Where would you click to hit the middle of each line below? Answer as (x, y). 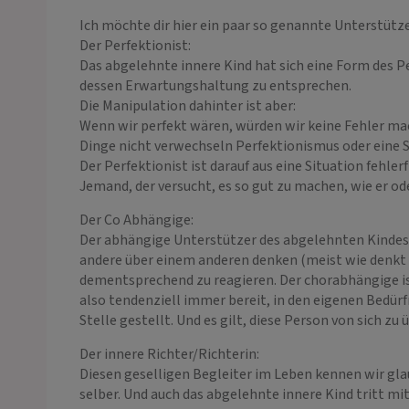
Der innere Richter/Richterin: (169, 354)
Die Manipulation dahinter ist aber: (188, 105)
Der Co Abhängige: (136, 220)
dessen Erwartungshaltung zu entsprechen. (215, 85)
